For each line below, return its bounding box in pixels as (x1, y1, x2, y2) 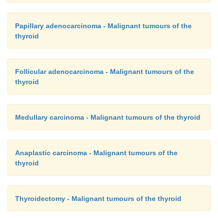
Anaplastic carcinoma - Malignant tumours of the (15, 148, 178, 157)
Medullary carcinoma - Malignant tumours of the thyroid (15, 113, 200, 121)
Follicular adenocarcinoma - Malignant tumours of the (15, 67, 194, 75)
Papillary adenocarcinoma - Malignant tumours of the (15, 21, 192, 30)
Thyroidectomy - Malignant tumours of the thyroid (15, 194, 182, 202)
